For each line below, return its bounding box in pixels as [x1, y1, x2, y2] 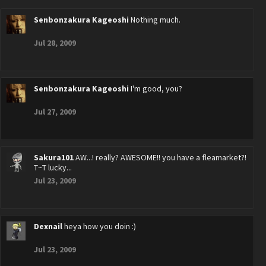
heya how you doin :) [64, 221, 136, 232]
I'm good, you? [131, 83, 182, 94]
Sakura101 [34, 152, 74, 163]
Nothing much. [131, 14, 180, 25]
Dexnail [34, 221, 62, 232]
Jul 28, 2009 [34, 37, 76, 48]
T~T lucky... [34, 162, 72, 173]
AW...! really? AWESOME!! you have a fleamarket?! [75, 152, 246, 163]
